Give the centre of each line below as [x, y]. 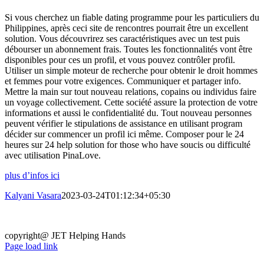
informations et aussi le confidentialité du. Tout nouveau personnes [128, 113]
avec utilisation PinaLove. [53, 156]
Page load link [31, 246]
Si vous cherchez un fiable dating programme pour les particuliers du [132, 18]
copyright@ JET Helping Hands [65, 236]
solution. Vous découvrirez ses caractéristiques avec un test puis [122, 39]
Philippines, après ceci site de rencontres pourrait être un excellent [126, 28]
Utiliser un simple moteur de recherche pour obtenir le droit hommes [131, 71]
